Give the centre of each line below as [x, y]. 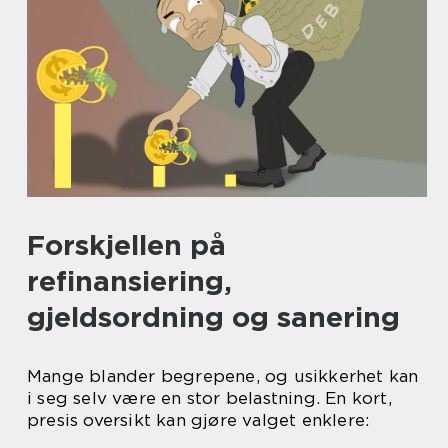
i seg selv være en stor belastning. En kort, [209, 398]
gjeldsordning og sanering [213, 317]
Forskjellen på [126, 245]
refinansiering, [129, 281]
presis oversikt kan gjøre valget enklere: [198, 420]
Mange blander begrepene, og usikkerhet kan [223, 376]
